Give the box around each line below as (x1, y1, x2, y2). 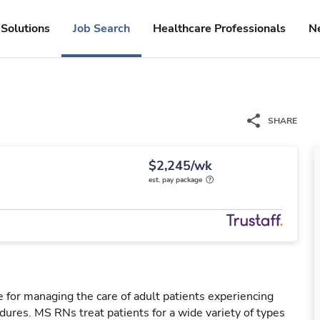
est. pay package (149, 175, 202, 185)
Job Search (73, 21, 130, 36)
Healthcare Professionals (153, 21, 286, 36)
